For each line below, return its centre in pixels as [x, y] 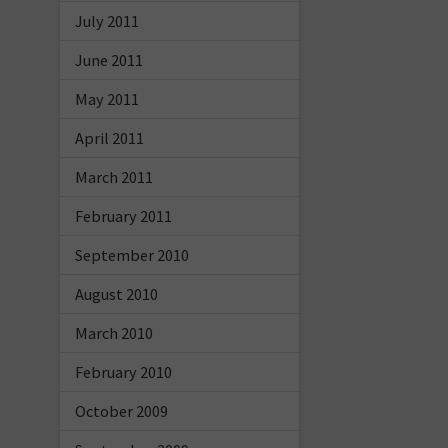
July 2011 [106, 20]
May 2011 [106, 98]
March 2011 [113, 176]
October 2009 [121, 410]
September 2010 [131, 254]
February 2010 [123, 371]
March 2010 [113, 332]
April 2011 [109, 137]
